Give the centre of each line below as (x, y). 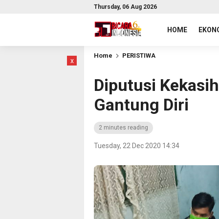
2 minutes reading (123, 128)
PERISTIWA (139, 55)
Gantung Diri (141, 105)
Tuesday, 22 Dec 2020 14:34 (137, 146)
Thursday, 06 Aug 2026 (125, 7)
